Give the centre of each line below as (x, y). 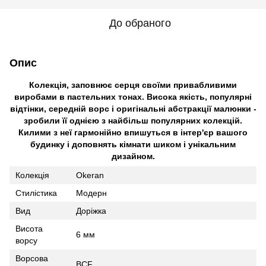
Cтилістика (36, 193)
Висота (29, 228)
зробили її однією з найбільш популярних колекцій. (133, 120)
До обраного (140, 23)
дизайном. (133, 156)
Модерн (91, 193)
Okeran (90, 175)
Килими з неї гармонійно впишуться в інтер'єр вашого (133, 132)
